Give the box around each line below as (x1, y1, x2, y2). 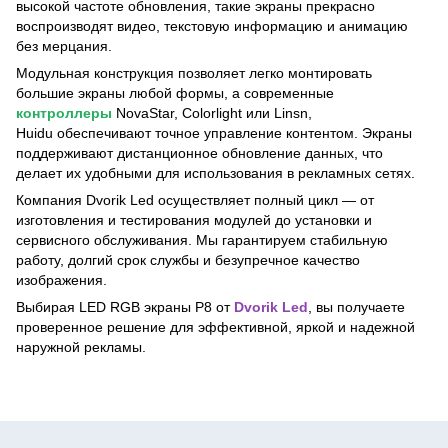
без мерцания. (16, 38, 112, 54)
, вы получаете (308, 299, 405, 315)
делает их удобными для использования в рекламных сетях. (16, 165, 415, 181)
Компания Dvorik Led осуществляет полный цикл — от (16, 192, 374, 208)
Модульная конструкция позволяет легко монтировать (16, 65, 372, 81)
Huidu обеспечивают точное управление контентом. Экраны (16, 125, 412, 141)
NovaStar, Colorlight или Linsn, (112, 105, 312, 121)
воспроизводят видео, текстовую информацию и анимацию (16, 18, 408, 34)
